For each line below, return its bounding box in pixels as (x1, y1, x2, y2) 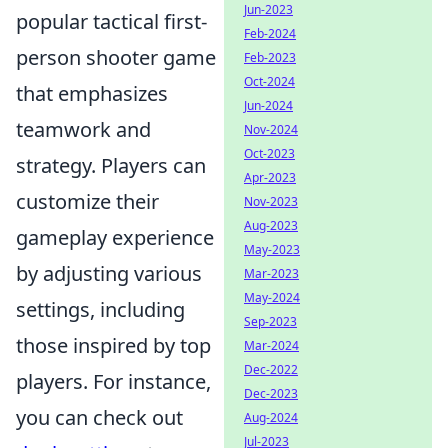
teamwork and (16, 116, 151, 143)
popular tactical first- (16, 8, 207, 35)
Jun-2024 (244, 97, 293, 114)
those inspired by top (16, 332, 211, 359)
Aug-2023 (244, 217, 298, 234)
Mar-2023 (244, 265, 299, 282)
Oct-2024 (244, 73, 295, 90)
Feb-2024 (244, 25, 296, 42)
